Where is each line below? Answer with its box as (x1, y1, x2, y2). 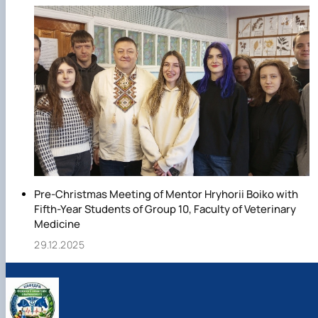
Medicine (34, 216, 80, 232)
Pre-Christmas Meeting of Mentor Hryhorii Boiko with (34, 187, 298, 202)
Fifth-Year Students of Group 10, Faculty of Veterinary (34, 202, 296, 217)
